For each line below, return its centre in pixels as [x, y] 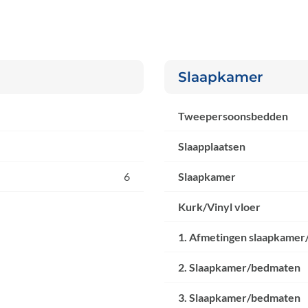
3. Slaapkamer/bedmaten [239, 298]
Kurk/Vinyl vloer [219, 207]
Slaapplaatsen [212, 146]
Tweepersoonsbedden [233, 116]
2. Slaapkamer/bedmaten [239, 267]
